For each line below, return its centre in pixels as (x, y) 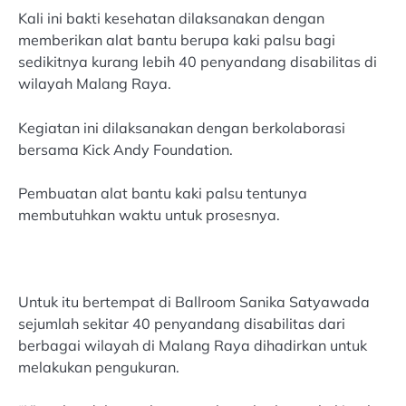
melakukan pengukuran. (99, 367)
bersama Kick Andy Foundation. (126, 149)
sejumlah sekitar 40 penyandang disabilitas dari (182, 323)
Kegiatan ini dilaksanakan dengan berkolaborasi (182, 127)
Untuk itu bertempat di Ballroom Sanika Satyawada (194, 301)
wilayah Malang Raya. (95, 84)
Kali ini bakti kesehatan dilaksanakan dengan (171, 19)
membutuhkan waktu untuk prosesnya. (149, 214)
